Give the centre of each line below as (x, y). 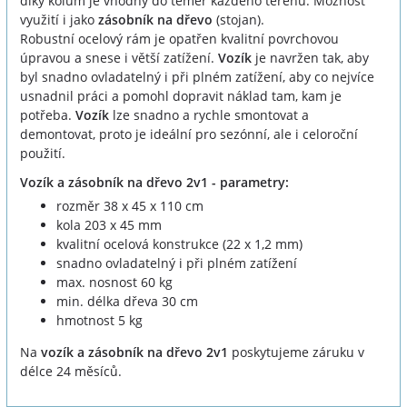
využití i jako (59, 20)
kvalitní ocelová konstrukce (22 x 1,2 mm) (179, 244)
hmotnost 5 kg (101, 321)
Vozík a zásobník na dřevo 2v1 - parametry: (154, 183)
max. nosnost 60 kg (114, 283)
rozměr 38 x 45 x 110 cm (130, 206)
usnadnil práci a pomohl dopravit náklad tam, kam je (181, 96)
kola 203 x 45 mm (109, 225)
